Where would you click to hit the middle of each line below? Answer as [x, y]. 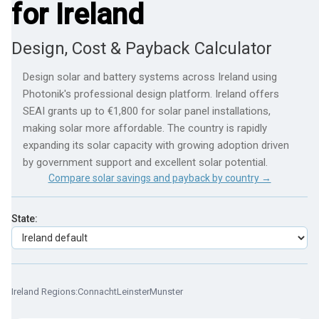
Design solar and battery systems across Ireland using [150, 77]
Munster [166, 292]
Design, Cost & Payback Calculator [142, 48]
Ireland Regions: [45, 292]
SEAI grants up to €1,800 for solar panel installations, [147, 111]
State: [25, 219]
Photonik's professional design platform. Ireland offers [151, 94]
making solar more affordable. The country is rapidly [145, 128]
